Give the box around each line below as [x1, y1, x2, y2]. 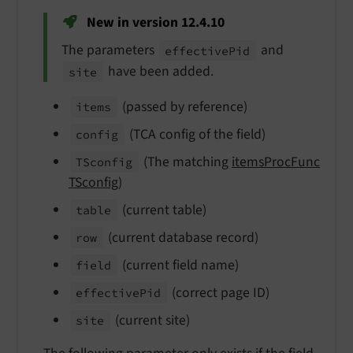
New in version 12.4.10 [84, 12, 225, 32]
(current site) [111, 310, 190, 330]
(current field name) [118, 255, 239, 275]
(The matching [139, 151, 232, 172]
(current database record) [104, 227, 258, 247]
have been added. [104, 61, 214, 82]
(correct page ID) [168, 282, 269, 303]
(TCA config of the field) [125, 124, 266, 144]
